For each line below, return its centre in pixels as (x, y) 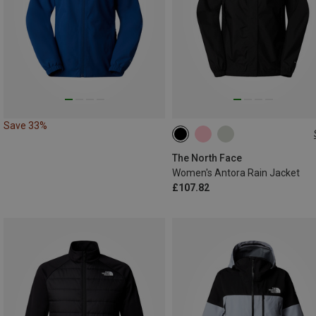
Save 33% (25, 126)
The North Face (207, 158)
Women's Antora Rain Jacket (236, 173)
